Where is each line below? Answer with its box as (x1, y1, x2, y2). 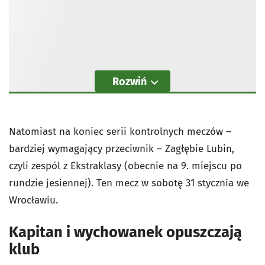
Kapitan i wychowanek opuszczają (9, 223, 242, 241)
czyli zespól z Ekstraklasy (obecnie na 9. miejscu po (9, 160, 242, 172)
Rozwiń (112, 75, 147, 88)
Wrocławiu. (9, 194, 58, 206)
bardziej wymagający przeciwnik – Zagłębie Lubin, (9, 143, 234, 155)
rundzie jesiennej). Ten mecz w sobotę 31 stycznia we (9, 177, 249, 189)
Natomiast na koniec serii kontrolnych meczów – (9, 125, 231, 138)
